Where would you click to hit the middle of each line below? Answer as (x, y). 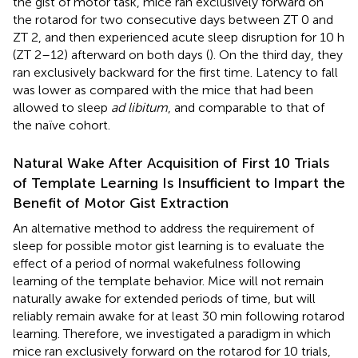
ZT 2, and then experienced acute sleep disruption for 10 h (179, 37)
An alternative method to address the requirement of (163, 228)
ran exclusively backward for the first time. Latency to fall (175, 72)
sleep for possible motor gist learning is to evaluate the (169, 245)
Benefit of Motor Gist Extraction (121, 203)
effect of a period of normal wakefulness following (157, 263)
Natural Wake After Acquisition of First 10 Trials (171, 163)
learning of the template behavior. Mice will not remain (168, 280)
